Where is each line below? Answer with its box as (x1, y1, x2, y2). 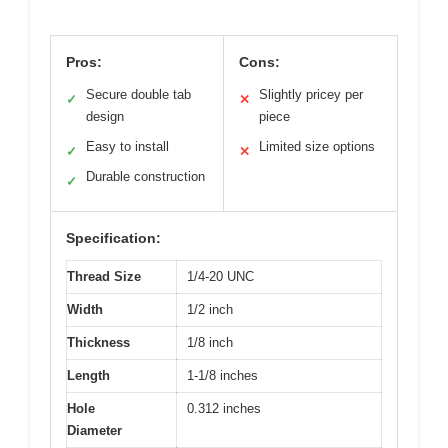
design (86, 108, 124, 124)
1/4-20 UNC (187, 268, 254, 284)
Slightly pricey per (259, 86, 363, 102)
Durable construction (86, 168, 205, 184)
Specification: (66, 229, 161, 246)
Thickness (67, 334, 130, 350)
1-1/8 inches (187, 367, 258, 383)
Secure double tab (86, 86, 191, 102)
